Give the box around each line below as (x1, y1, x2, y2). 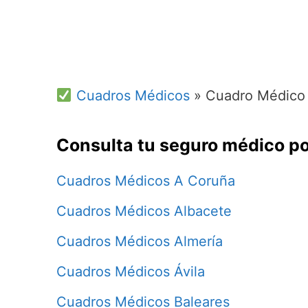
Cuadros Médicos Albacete (56, 202, 232, 219)
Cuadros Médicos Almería (56, 232, 223, 250)
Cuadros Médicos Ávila (56, 263, 205, 280)
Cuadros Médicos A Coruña (56, 172, 235, 189)
